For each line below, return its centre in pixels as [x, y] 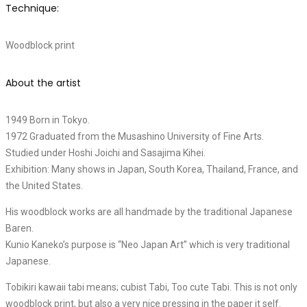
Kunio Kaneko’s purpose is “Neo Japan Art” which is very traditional [148, 245]
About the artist [43, 83]
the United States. [44, 186]
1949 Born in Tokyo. [48, 120]
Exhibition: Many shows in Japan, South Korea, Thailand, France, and [152, 170]
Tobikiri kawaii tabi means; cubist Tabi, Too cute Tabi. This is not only [151, 287]
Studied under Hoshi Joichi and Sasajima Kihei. [106, 153]
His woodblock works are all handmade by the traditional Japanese [149, 212]
